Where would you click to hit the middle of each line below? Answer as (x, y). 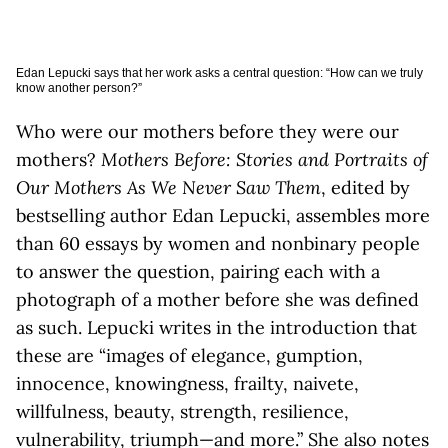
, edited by (365, 187)
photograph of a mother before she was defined (217, 299)
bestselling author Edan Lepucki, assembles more (223, 215)
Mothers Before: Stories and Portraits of (264, 159)
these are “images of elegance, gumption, (189, 355)
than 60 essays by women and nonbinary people (218, 243)
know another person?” (79, 88)
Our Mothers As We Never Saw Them (168, 187)
